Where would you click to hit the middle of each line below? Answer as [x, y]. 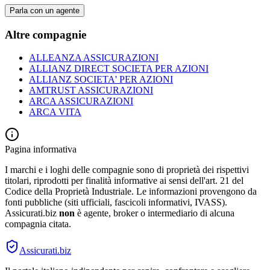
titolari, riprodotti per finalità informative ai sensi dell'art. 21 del [124, 181]
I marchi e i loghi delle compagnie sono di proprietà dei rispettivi [127, 170]
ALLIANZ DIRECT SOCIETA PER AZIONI [119, 69]
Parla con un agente [45, 10]
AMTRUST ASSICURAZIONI [91, 90]
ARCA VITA [55, 112]
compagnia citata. [38, 224]
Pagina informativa [41, 149]
